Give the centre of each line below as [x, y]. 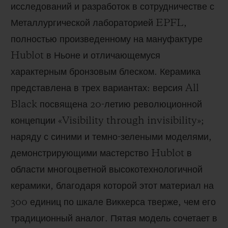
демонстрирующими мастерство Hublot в [101, 153]
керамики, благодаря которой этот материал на [112, 186]
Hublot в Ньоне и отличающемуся [85, 56]
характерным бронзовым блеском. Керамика [106, 72]
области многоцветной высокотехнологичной [107, 170]
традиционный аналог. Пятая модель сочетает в [114, 219]
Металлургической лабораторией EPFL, [99, 23]
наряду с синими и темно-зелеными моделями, [111, 137]
